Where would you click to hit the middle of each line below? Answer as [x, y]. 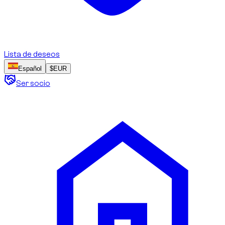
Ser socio [33, 83]
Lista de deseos [32, 54]
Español [30, 68]
